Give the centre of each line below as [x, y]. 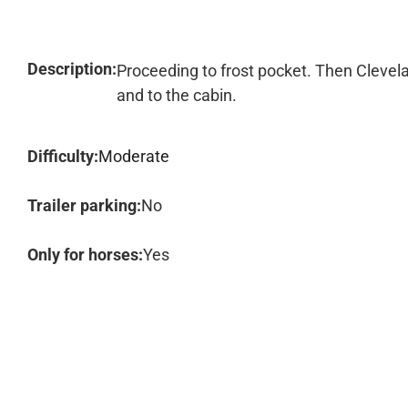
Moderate [134, 156]
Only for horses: [85, 255]
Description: [72, 69]
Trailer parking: [84, 205]
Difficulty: [63, 156]
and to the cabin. [177, 95]
